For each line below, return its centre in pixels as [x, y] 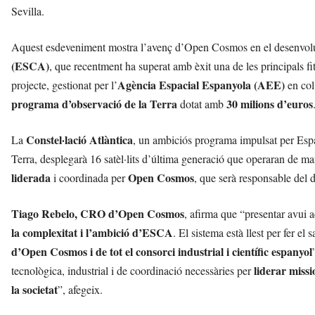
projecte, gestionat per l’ [64, 84]
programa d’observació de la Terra [94, 103]
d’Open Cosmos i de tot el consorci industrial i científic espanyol [162, 251]
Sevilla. [28, 11]
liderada [31, 177]
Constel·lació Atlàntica [79, 139]
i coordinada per [89, 177]
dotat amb [202, 103]
